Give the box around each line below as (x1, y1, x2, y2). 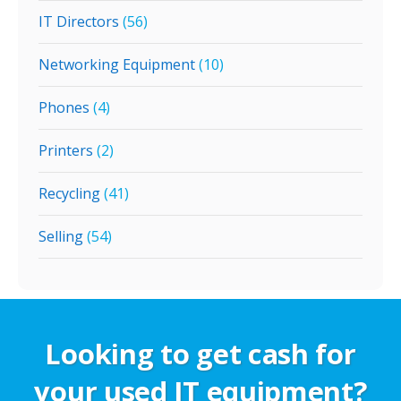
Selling (38, 226, 83, 246)
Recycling (38, 183, 100, 203)
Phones (38, 98, 90, 117)
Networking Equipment (38, 55, 195, 74)
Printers (38, 141, 93, 160)
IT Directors (38, 12, 119, 31)
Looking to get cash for (45, 335, 356, 372)
